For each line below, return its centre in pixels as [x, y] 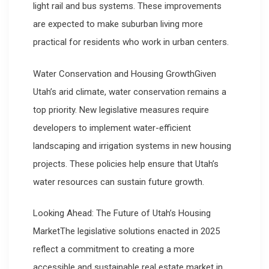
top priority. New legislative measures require [121, 110]
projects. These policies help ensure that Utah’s [126, 164]
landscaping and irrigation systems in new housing [132, 146]
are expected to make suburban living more [118, 24]
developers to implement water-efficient [112, 128]
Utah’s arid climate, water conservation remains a [130, 92]
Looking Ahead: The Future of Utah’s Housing [122, 213]
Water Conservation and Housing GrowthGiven [125, 74]
